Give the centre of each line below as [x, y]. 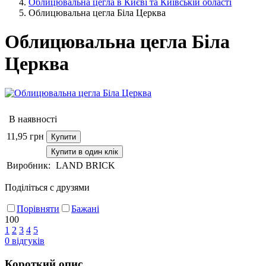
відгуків [27, 240]
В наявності [33, 119]
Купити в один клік [85, 151]
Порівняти [38, 208]
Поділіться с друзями [47, 187]
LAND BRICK [85, 165]
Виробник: [28, 165]
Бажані [85, 208]
